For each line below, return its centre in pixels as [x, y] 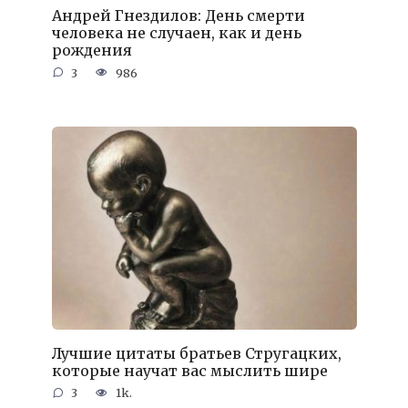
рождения [92, 50]
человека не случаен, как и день [176, 32]
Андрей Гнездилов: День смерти [178, 15]
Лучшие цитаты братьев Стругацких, [196, 353]
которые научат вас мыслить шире [189, 370]
